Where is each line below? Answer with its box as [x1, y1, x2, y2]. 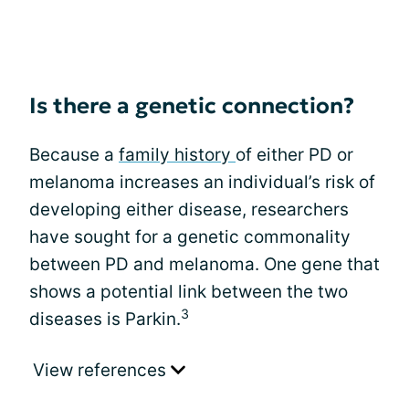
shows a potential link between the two [29, 281, 348, 302]
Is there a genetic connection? [29, 92, 354, 120]
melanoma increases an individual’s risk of [29, 172, 375, 193]
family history [119, 144, 236, 165]
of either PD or [236, 144, 353, 165]
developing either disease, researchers [29, 199, 349, 220]
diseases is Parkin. [29, 309, 181, 330]
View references [33, 360, 171, 381]
